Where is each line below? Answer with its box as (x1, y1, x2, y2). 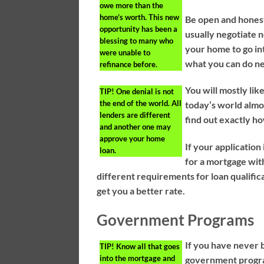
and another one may (100, 122, 171, 132)
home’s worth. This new (100, 12, 180, 22)
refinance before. (100, 59, 158, 69)
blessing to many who (100, 35, 174, 45)
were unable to (100, 47, 151, 57)
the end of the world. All (100, 98, 182, 108)
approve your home (100, 134, 166, 144)
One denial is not (114, 87, 174, 97)
